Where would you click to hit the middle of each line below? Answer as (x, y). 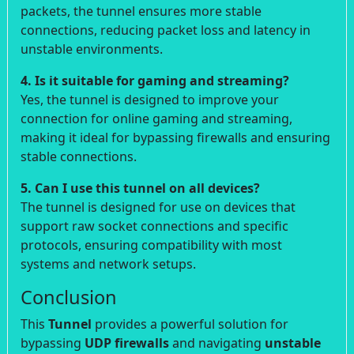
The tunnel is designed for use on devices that (158, 207)
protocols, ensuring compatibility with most (151, 245)
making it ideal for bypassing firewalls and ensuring (175, 137)
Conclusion (69, 297)
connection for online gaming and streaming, (156, 118)
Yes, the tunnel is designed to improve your (150, 99)
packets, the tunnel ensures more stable (141, 11)
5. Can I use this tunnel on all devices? (140, 188)
